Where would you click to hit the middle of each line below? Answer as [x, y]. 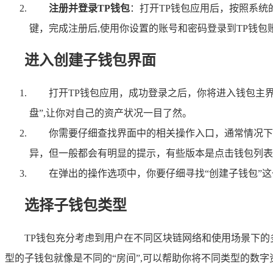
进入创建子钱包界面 [90, 60]
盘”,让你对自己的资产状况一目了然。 [111, 113]
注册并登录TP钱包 [89, 8]
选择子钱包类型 [76, 205]
